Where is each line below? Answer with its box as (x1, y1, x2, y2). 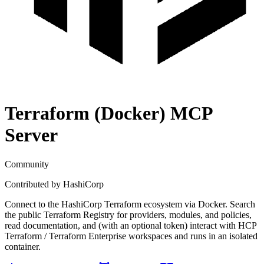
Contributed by (5, 179, 63, 189)
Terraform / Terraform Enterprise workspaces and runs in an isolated (5, 230, 258, 241)
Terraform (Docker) (5, 103, 166, 124)
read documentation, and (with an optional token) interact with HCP (5, 220, 256, 230)
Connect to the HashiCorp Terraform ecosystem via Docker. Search (5, 199, 255, 209)
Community (5, 159, 49, 169)
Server (5, 124, 58, 146)
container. (5, 241, 41, 252)
